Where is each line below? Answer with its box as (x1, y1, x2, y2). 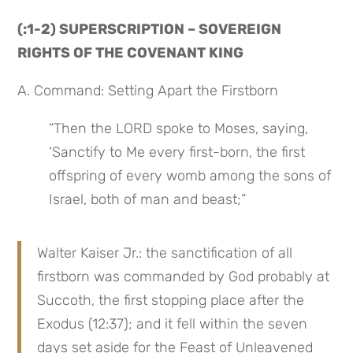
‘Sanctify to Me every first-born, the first (49, 143, 306, 162)
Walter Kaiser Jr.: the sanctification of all (37, 244, 293, 262)
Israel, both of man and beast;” (49, 191, 247, 209)
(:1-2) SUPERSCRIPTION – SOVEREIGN (17, 20, 282, 39)
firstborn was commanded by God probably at (37, 268, 330, 286)
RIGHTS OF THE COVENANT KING (17, 44, 244, 62)
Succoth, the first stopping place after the (37, 292, 305, 310)
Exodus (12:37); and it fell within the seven (37, 315, 308, 333)
